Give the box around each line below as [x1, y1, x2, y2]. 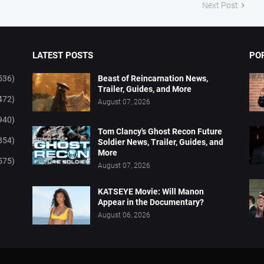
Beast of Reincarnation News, [98, 73, 209, 83]
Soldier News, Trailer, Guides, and [98, 137, 224, 147]
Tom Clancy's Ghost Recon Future [98, 126, 223, 136]
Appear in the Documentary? [98, 197, 204, 207]
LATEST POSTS [32, 49, 94, 61]
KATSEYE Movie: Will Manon [98, 186, 204, 196]
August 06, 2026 [98, 210, 151, 219]
